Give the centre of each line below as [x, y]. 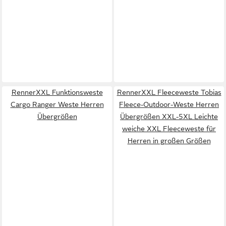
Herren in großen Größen [169, 140]
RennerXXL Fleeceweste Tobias [169, 92]
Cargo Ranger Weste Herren [57, 104]
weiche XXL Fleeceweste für [169, 128]
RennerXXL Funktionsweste [57, 92]
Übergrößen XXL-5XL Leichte [169, 116]
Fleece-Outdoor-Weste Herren [169, 104]
